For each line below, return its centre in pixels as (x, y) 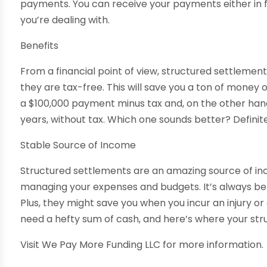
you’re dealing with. (65, 20)
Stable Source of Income (78, 145)
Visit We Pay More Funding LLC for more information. (142, 245)
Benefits (40, 46)
